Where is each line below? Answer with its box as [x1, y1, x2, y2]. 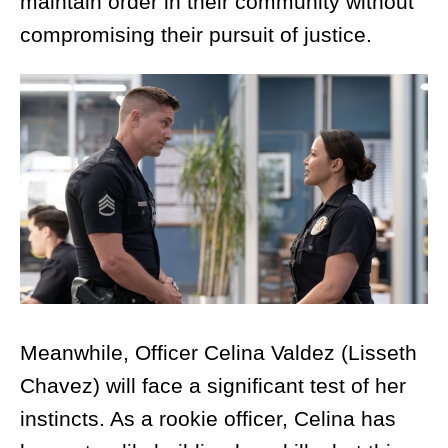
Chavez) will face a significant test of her [20, 374, 406, 398]
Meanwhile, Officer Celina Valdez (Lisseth [20, 341, 417, 365]
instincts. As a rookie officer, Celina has [20, 407, 396, 431]
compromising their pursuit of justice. [20, 23, 372, 47]
